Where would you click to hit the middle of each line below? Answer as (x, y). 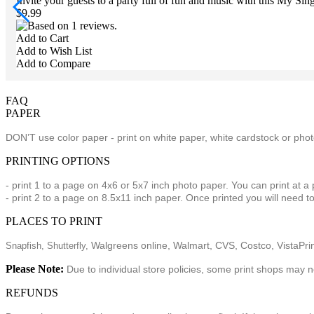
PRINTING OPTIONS (58, 161)
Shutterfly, (69, 246)
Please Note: (35, 269)
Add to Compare (53, 63)
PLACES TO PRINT (54, 221)
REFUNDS (32, 293)
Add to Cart (42, 38)
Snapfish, (26, 246)
